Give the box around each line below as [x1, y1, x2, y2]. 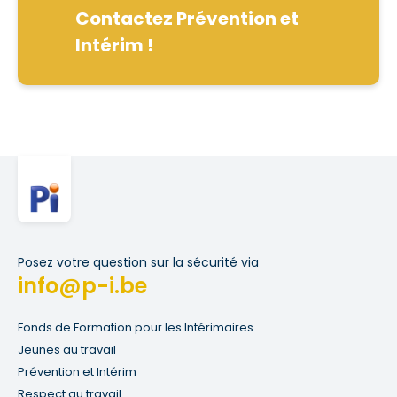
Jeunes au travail [18, 341, 116, 359]
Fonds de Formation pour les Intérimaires [18, 319, 253, 337]
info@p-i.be [18, 271, 147, 301]
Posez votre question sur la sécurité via [18, 253, 259, 272]
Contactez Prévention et [75, 6, 299, 32]
